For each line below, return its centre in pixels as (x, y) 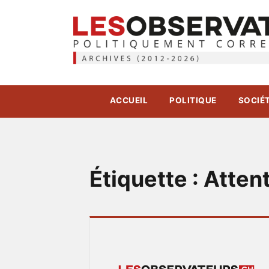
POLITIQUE (193, 101)
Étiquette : (147, 179)
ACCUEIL (129, 101)
